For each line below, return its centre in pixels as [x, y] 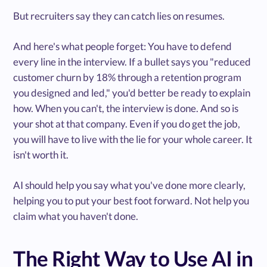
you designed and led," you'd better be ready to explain [132, 93]
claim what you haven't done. [76, 216]
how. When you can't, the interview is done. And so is [126, 108]
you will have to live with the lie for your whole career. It [133, 139]
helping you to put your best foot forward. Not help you [131, 201]
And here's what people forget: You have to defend [123, 46]
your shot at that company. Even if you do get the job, [127, 124]
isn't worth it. [41, 155]
